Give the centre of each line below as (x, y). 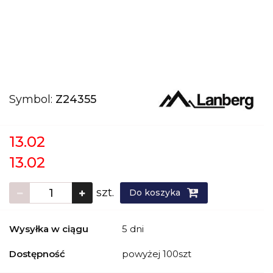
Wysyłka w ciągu (49, 229)
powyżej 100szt (158, 254)
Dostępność (37, 254)
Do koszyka (156, 193)
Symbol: (32, 99)
